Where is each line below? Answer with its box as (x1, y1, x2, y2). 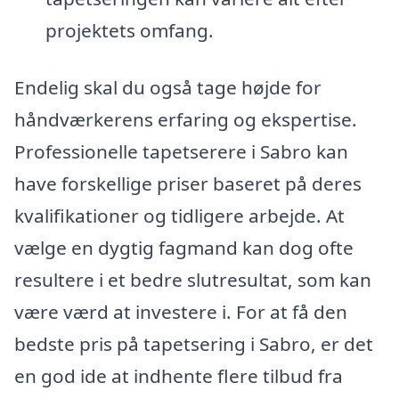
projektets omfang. (45, 18, 214, 44)
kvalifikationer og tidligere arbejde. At (14, 202, 345, 228)
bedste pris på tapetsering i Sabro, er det (14, 330, 373, 356)
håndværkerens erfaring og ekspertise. (14, 106, 357, 132)
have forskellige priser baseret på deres (14, 170, 362, 196)
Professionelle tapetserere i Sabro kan (14, 138, 348, 164)
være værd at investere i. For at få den (14, 298, 347, 324)
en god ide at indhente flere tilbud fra (14, 362, 343, 388)
